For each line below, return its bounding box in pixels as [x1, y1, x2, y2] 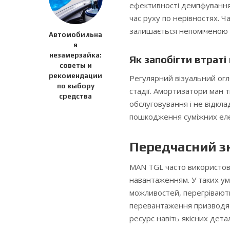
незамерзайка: [49, 51, 102, 60]
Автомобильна [49, 30, 102, 39]
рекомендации [49, 71, 102, 80]
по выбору [56, 82, 94, 90]
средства [59, 92, 92, 101]
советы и [59, 61, 92, 70]
